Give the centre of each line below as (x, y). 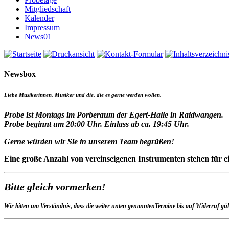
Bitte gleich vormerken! (55, 187)
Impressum (42, 27)
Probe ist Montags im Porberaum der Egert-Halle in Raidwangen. (114, 115)
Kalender (39, 18)
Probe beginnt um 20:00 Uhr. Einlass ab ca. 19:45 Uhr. (97, 124)
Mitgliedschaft (48, 9)
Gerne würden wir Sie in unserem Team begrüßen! (90, 142)
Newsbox (20, 74)
